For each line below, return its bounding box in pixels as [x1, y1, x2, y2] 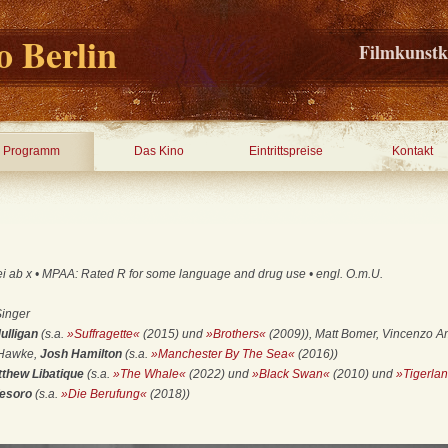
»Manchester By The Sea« [151, 347, 295, 361]
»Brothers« [206, 327, 266, 341]
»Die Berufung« [61, 387, 147, 401]
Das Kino [133, 144, 184, 158]
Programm [3, 144, 60, 158]
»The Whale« [113, 367, 186, 381]
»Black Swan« [252, 367, 330, 381]
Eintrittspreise [248, 144, 323, 158]
